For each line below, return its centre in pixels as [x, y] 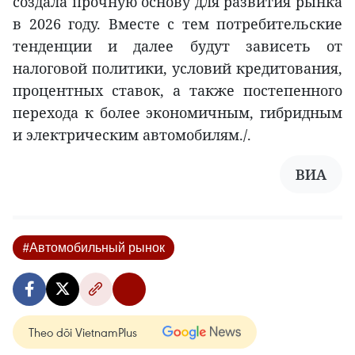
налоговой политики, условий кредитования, [177, 68]
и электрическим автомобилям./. [132, 134]
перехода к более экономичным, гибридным [177, 112]
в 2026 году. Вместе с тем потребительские [177, 23]
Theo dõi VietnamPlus [83, 332]
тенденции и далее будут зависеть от [177, 46]
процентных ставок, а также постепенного [177, 90]
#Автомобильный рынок [94, 247]
